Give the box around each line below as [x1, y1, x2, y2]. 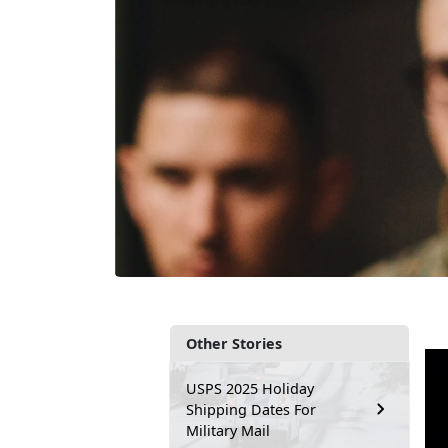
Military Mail [186, 420, 270, 440]
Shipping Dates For [186, 399, 316, 419]
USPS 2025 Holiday [186, 378, 314, 398]
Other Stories [186, 333, 282, 353]
